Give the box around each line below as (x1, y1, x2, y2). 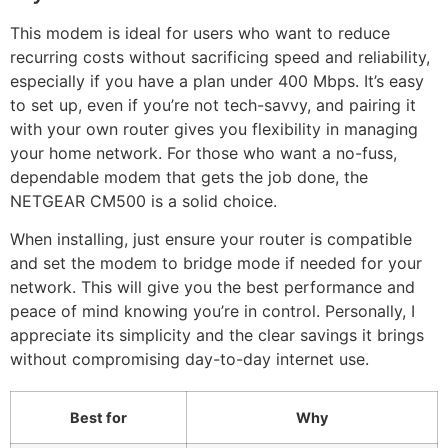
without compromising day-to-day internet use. (10, 349, 369, 370)
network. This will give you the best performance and (10, 277, 415, 298)
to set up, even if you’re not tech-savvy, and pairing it (10, 94, 416, 115)
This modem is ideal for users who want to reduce (10, 22, 390, 43)
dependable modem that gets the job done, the (10, 166, 368, 187)
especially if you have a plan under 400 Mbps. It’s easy (10, 70, 424, 91)
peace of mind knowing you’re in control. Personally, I (10, 301, 415, 322)
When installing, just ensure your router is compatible (10, 229, 412, 250)
